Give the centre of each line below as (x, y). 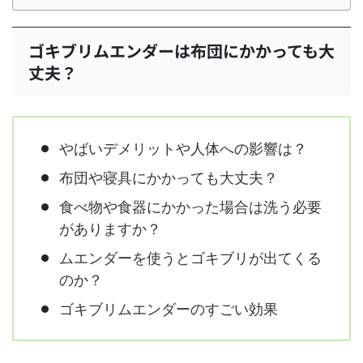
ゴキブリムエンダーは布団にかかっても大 (181, 51)
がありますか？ (112, 228)
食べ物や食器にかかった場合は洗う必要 (190, 207)
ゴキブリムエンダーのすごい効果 (169, 309)
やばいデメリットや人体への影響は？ (185, 148)
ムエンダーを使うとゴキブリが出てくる (190, 258)
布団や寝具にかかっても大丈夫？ (171, 177)
